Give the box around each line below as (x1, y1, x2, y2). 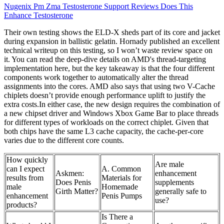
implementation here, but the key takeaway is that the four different (4, 64, 214, 73)
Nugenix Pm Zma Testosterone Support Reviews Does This (4, 2, 193, 11)
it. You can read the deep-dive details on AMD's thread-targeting (4, 55, 206, 64)
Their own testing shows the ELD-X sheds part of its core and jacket (4, 28, 220, 37)
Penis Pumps (101, 191, 142, 200)
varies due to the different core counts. (4, 136, 124, 145)
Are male (155, 160, 184, 169)
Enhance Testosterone (4, 11, 73, 20)
